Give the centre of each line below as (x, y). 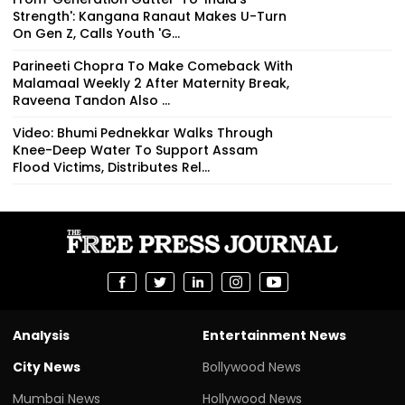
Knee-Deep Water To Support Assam (135, 151)
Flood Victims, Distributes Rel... (111, 168)
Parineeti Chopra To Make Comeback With (153, 66)
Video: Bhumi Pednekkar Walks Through (143, 133)
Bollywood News (252, 367)
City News (47, 367)
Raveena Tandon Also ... (91, 101)
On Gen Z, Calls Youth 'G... (96, 34)
